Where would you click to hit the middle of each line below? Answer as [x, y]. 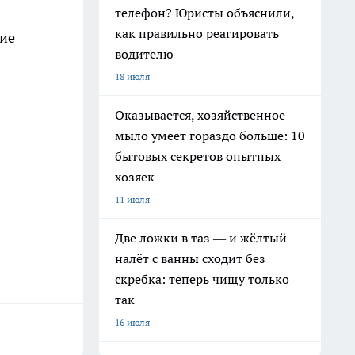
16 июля [132, 322]
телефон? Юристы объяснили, [205, 13]
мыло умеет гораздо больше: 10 [210, 136]
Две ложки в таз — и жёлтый [201, 238]
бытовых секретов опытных [198, 156]
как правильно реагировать [197, 33]
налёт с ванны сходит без [190, 258]
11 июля [132, 199]
